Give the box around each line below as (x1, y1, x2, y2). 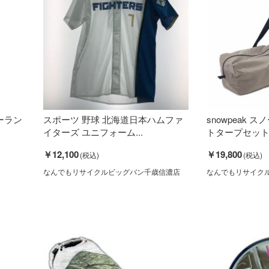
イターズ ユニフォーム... (43, 125, 143, 138)
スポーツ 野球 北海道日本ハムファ (43, 112, 183, 125)
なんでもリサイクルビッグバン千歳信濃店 (43, 166, 180, 177)
